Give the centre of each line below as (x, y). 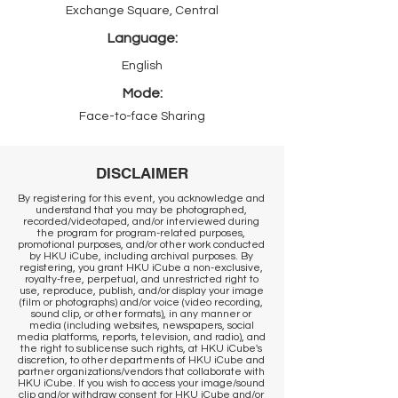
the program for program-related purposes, (141, 233)
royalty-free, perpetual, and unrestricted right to (141, 279)
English (142, 66)
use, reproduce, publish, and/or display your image (141, 291)
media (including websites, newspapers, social (141, 326)
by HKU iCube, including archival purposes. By (141, 256)
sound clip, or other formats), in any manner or (141, 314)
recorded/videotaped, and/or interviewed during (141, 222)
